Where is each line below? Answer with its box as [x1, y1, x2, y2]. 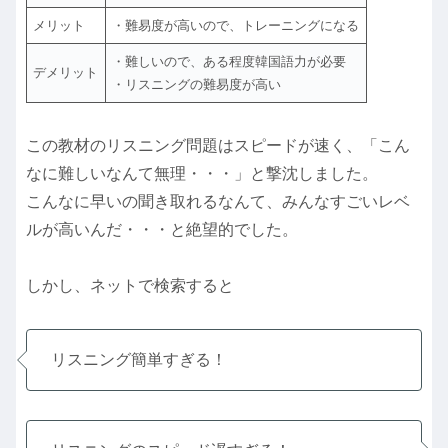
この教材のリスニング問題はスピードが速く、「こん [26, 136, 410, 154]
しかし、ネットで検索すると [26, 277, 234, 295]
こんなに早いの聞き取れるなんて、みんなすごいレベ [26, 192, 410, 210]
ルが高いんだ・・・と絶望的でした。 [26, 220, 298, 238]
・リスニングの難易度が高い [112, 76, 282, 92]
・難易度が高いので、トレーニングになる [112, 17, 360, 33]
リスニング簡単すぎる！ [51, 351, 227, 369]
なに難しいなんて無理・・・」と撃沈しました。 [26, 164, 378, 182]
